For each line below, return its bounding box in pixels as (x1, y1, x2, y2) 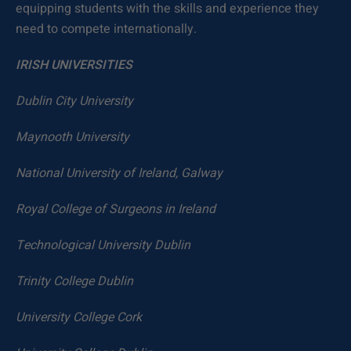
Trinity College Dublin (16, 272, 133, 291)
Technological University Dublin (16, 236, 190, 255)
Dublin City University (16, 92, 133, 110)
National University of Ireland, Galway (16, 164, 223, 183)
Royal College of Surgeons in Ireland (16, 200, 215, 219)
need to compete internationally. (16, 20, 197, 38)
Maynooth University (16, 128, 129, 147)
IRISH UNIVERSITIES (16, 56, 132, 74)
